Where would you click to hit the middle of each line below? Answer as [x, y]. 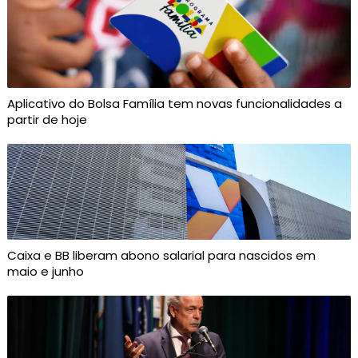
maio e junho [45, 272]
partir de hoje [47, 120]
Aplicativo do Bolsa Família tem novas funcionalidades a [174, 104]
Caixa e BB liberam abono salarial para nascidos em [161, 256]
